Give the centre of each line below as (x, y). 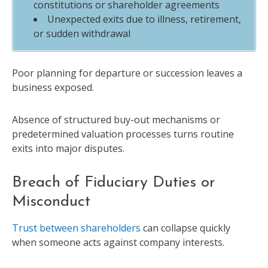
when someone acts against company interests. (118, 242)
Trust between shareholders (76, 228)
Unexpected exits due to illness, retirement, (144, 19)
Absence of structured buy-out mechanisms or (116, 120)
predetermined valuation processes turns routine (123, 134)
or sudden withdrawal (82, 34)
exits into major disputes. (68, 149)
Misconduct (51, 202)
